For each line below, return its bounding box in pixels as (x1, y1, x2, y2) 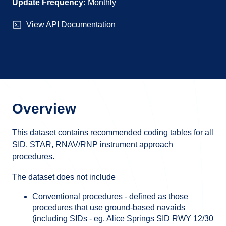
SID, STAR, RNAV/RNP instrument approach (12, 140, 173, 149)
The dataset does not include (12, 173, 116, 181)
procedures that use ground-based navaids (32, 203, 185, 212)
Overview (12, 101, 76, 117)
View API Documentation (26, 20, 116, 29)
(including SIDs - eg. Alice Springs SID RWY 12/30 (32, 214, 213, 223)
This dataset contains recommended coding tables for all (12, 128, 213, 137)
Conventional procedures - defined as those (32, 192, 188, 201)
